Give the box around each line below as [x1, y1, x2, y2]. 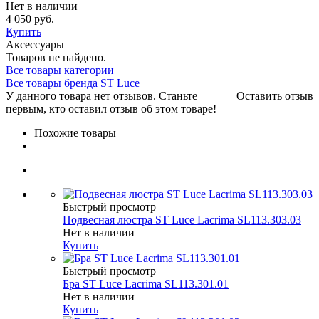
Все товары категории [6, 64, 114, 77]
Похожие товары [34, 127, 116, 140]
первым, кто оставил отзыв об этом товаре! [6, 103, 216, 115]
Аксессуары [6, 38, 64, 51]
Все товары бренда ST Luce [6, 77, 140, 90]
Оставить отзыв [236, 90, 313, 103]
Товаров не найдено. [6, 51, 106, 64]
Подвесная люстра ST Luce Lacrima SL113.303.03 [63, 214, 301, 226]
